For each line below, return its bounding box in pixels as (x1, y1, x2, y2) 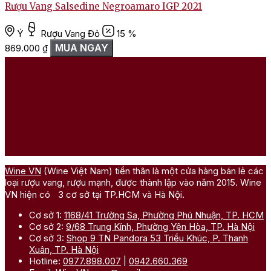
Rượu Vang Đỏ (41, 28, 100, 40)
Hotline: (29, 255, 63, 267)
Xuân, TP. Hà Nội (29, 244, 99, 256)
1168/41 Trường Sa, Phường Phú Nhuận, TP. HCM (64, 209, 264, 221)
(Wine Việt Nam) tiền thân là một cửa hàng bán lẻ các (41, 165, 264, 177)
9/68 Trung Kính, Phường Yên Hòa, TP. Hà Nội (66, 221, 255, 233)
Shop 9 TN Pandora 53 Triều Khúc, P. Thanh (67, 232, 248, 244)
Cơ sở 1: (29, 209, 64, 221)
